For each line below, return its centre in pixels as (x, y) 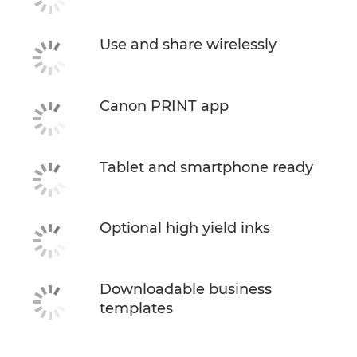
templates (136, 308)
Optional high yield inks (185, 228)
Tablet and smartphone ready (206, 167)
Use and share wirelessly (188, 45)
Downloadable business (186, 289)
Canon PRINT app (164, 106)
